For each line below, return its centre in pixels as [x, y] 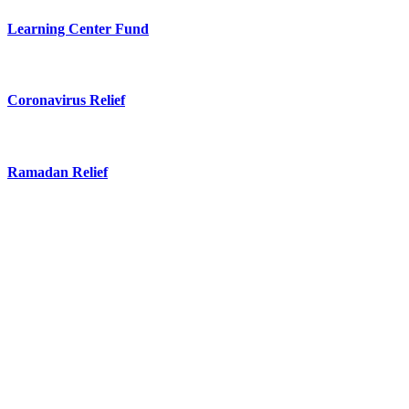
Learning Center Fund [78, 28]
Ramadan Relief [58, 172]
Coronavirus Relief [66, 100]
